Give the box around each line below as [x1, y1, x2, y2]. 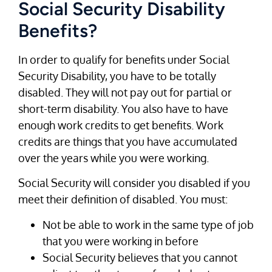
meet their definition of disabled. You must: [18, 192, 228, 206]
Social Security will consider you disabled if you [18, 176, 250, 190]
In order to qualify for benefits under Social [18, 52, 229, 66]
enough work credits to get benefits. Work [18, 118, 223, 132]
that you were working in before [42, 234, 199, 248]
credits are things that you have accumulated [18, 134, 237, 148]
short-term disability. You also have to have [18, 101, 228, 115]
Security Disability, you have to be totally [18, 69, 216, 83]
